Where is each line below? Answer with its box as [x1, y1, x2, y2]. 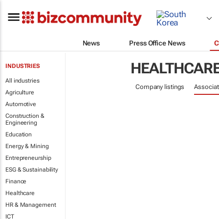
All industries [5, 77, 40, 84]
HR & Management [5, 201, 56, 208]
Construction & [5, 112, 44, 119]
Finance [5, 178, 27, 185]
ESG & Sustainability [5, 166, 58, 173]
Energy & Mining [5, 143, 49, 150]
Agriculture [5, 89, 34, 96]
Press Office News [129, 39, 185, 47]
